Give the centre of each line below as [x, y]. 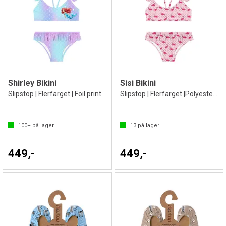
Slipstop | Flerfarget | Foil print [55, 94]
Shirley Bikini [32, 83]
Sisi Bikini [138, 83]
